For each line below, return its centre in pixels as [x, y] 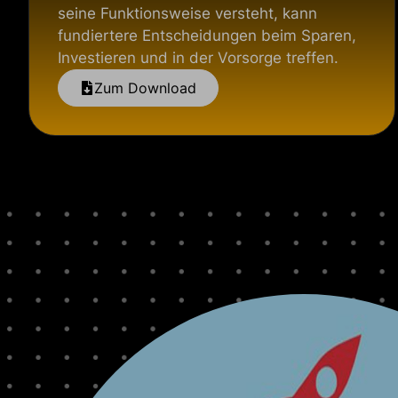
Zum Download [145, 88]
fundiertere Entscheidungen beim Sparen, [207, 36]
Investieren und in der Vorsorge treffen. [198, 58]
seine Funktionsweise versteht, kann [187, 13]
